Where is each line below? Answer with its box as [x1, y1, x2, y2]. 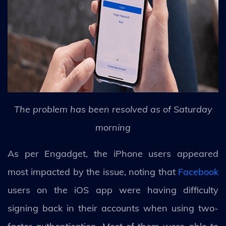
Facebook [178, 166, 218, 178]
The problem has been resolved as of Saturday [14, 103, 212, 115]
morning [95, 122, 131, 133]
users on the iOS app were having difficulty [8, 184, 218, 196]
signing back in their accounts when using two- [8, 202, 218, 214]
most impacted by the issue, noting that [8, 166, 178, 178]
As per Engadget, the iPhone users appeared [8, 148, 218, 159]
